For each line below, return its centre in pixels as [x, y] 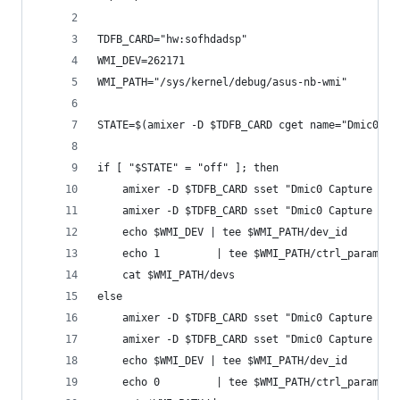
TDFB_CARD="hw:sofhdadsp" [172, 39]
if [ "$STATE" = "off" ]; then [188, 168]
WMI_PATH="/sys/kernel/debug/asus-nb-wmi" [222, 82]
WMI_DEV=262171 [141, 61]
